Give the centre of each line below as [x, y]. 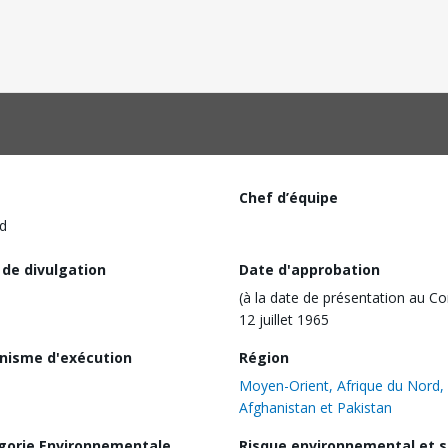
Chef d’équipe [288, 197]
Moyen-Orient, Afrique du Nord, [341, 385]
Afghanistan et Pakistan [315, 407]
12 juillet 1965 [284, 319]
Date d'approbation [309, 269]
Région [264, 357]
